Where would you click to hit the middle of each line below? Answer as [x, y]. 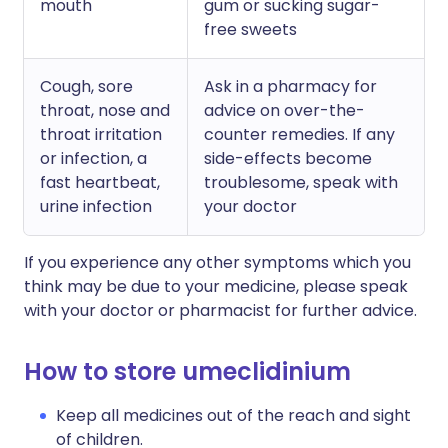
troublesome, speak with [301, 182]
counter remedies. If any [299, 134]
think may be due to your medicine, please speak [216, 286]
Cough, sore [86, 86]
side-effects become [288, 158]
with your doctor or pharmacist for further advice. [220, 310]
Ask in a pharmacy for [290, 86]
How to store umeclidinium [187, 371]
